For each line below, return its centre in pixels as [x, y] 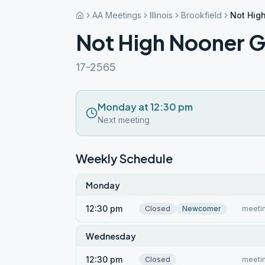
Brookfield [201, 15]
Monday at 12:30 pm [145, 107]
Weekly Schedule [124, 158]
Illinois [161, 15]
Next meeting [124, 120]
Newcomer [202, 209]
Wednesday [111, 236]
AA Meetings [117, 15]
